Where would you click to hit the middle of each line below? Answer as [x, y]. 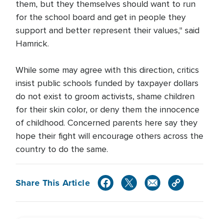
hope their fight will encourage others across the [109, 136]
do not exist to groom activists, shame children [105, 97]
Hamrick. [33, 44]
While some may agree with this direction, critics [107, 70]
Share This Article [53, 183]
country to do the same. [64, 149]
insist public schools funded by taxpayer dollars [107, 83]
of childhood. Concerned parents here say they [107, 123]
